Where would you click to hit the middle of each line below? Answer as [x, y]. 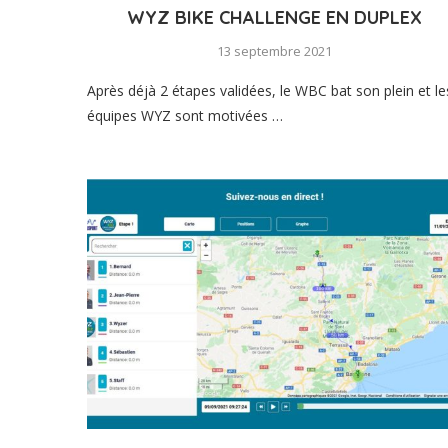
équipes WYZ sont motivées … [185, 115]
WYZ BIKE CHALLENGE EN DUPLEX [274, 17]
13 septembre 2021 [274, 50]
